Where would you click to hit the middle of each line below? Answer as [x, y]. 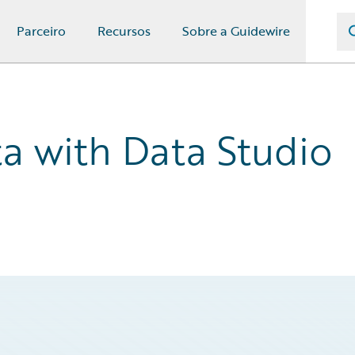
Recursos [124, 31]
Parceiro [41, 31]
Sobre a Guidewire [236, 31]
